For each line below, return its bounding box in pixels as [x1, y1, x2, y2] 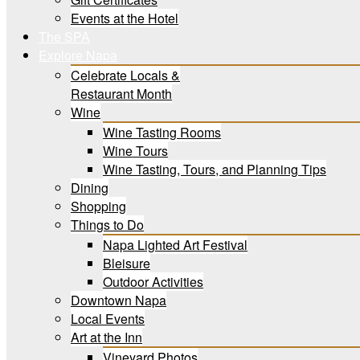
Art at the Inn [71, 328, 142, 346]
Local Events [71, 309, 145, 328]
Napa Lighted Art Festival [103, 235, 247, 254]
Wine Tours [103, 141, 168, 160]
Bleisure [103, 254, 150, 272]
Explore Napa [39, 46, 117, 64]
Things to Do [71, 215, 144, 234]
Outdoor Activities [103, 272, 203, 291]
